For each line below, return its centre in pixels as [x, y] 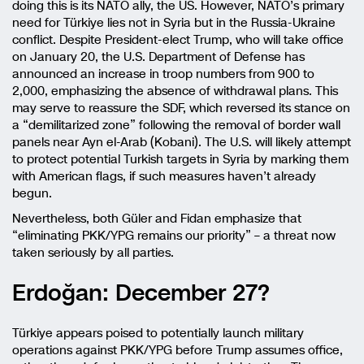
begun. [32, 193]
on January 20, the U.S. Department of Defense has [158, 56]
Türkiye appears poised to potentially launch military [158, 333]
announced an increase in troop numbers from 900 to [163, 74]
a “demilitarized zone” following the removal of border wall [176, 125]
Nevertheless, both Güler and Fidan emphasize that [157, 218]
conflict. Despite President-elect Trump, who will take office [178, 39]
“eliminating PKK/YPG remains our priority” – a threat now [174, 235]
